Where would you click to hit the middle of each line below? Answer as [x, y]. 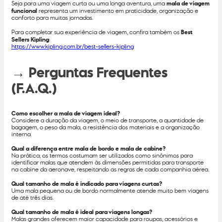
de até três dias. [32, 198]
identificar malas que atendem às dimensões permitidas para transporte [108, 163]
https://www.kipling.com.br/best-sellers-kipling [73, 47]
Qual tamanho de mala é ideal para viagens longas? [82, 212]
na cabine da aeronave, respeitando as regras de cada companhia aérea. [110, 169]
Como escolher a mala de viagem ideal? [66, 113]
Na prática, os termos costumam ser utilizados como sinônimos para [102, 156]
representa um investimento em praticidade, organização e [118, 11]
